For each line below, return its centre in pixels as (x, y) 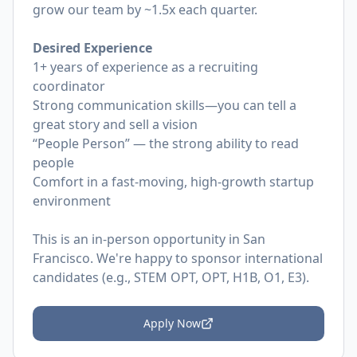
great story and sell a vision (115, 124)
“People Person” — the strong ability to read (166, 143)
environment (72, 201)
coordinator (69, 86)
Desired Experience (92, 48)
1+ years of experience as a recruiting (145, 67)
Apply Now (172, 323)
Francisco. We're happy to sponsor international (178, 258)
